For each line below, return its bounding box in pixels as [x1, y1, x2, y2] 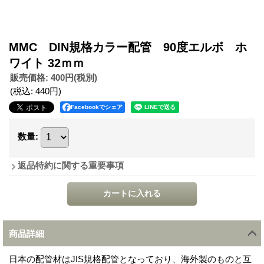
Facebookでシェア [71, 103, 123, 110]
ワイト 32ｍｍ [9, 56, 84, 70]
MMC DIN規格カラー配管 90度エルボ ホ [9, 40, 247, 54]
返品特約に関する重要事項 [18, 160, 124, 170]
